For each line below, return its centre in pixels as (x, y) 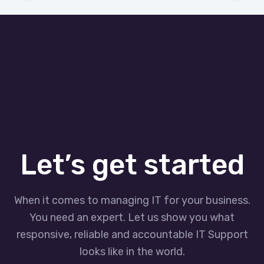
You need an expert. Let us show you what (132, 218)
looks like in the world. (132, 252)
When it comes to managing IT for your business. (132, 201)
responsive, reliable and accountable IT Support (132, 235)
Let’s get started (132, 165)
